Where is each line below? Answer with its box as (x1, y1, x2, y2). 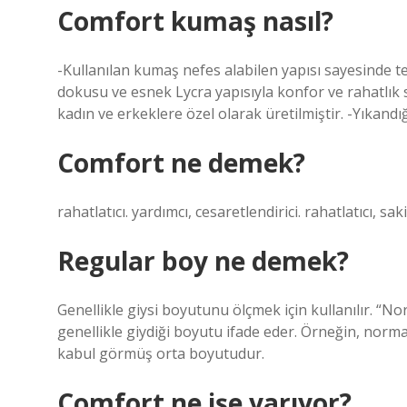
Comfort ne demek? (57, 145, 305, 180)
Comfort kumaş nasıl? (57, 4, 333, 38)
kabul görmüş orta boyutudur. (57, 343, 264, 363)
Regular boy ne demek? (57, 243, 349, 278)
